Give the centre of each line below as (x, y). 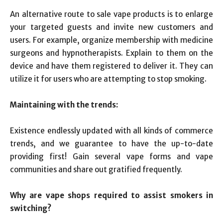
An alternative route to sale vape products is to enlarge (111, 14)
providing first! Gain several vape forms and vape (111, 157)
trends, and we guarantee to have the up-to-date (111, 144)
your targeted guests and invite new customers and (111, 27)
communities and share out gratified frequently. (96, 169)
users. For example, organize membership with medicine (111, 40)
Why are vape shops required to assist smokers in (111, 195)
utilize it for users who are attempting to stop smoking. (108, 79)
